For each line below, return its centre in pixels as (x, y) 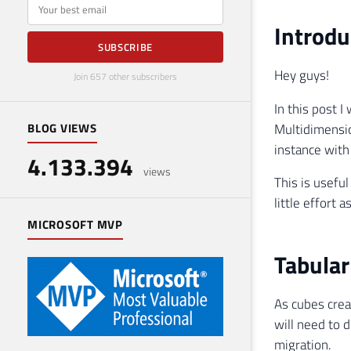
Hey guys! (302, 75)
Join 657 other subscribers (125, 77)
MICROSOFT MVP (75, 225)
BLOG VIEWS (62, 128)
